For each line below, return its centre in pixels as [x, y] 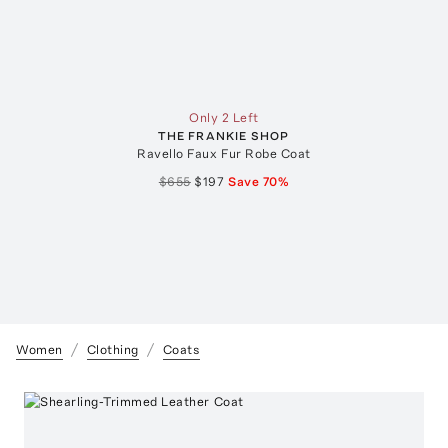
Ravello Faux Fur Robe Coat [224, 154]
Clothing [112, 350]
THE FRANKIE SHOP [224, 136]
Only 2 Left [224, 118]
